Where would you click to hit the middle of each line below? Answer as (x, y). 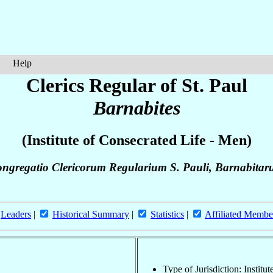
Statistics (167, 214)
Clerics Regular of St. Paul (136, 85)
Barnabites (136, 108)
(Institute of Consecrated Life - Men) (136, 140)
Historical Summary (91, 214)
